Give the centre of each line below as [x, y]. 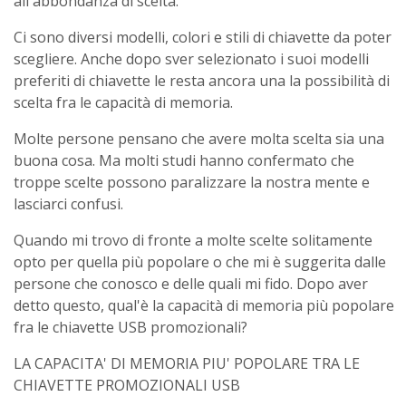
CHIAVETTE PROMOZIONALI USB [127, 385]
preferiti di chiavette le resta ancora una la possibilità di [202, 81]
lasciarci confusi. [68, 204]
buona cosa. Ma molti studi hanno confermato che [184, 160]
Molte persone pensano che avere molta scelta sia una [199, 139]
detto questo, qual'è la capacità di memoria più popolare [204, 305]
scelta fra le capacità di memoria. [123, 102]
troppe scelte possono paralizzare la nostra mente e [192, 182]
